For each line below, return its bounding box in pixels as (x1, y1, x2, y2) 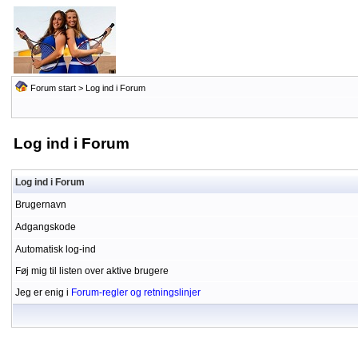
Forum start (30, 83, 76, 93)
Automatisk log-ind (14, 244, 96, 255)
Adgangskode (14, 221, 76, 233)
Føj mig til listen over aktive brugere (14, 265, 169, 276)
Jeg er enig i (14, 287, 71, 298)
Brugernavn (14, 199, 66, 210)
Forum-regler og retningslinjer (70, 287, 201, 298)
